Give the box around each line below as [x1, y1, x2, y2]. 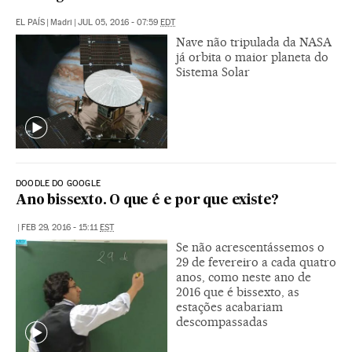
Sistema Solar [176, 64, 250, 79]
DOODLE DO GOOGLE [16, 178, 101, 189]
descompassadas [176, 313, 268, 329]
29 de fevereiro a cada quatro [176, 254, 336, 269]
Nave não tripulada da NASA [176, 34, 332, 49]
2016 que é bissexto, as [176, 284, 299, 299]
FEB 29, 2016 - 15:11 [21, 222, 100, 233]
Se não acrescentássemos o [176, 239, 324, 255]
